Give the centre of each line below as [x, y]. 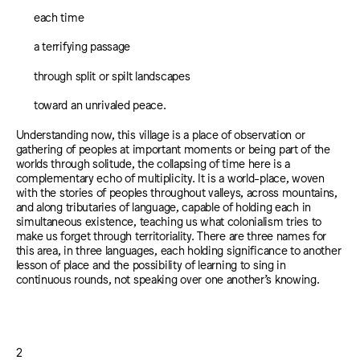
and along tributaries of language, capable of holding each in [164, 206]
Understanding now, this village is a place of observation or [160, 133]
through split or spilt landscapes [112, 75]
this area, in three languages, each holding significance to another [178, 249]
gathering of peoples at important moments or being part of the [173, 148]
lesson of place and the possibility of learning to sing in [151, 264]
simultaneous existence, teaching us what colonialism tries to [169, 220]
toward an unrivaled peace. [100, 104]
